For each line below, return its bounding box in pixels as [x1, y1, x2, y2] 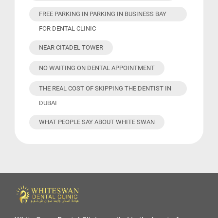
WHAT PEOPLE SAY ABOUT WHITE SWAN [39, 118, 155, 126]
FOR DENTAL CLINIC [39, 24, 96, 32]
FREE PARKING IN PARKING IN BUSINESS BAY [39, 10, 166, 18]
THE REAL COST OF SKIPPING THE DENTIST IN [39, 84, 171, 92]
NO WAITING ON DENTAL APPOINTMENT [39, 64, 155, 72]
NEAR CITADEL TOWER [39, 43, 103, 51]
